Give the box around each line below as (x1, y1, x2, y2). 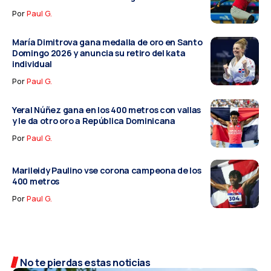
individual (12, 58, 53, 70)
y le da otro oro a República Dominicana (12, 115, 175, 127)
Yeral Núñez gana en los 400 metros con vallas (12, 104, 201, 116)
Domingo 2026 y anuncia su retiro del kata (12, 47, 186, 59)
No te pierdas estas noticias (20, 255, 151, 269)
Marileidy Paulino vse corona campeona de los (12, 165, 201, 177)
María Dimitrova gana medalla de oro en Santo (12, 36, 203, 48)
